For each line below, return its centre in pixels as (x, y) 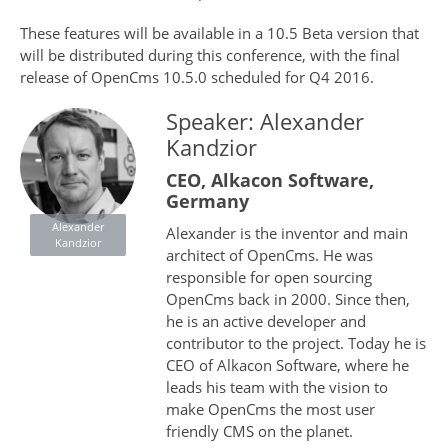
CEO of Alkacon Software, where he (287, 365)
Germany (207, 201)
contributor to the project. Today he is (295, 343)
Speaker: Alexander (264, 121)
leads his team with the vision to (276, 387)
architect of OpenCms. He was (269, 255)
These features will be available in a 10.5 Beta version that (219, 33)
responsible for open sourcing (268, 277)
